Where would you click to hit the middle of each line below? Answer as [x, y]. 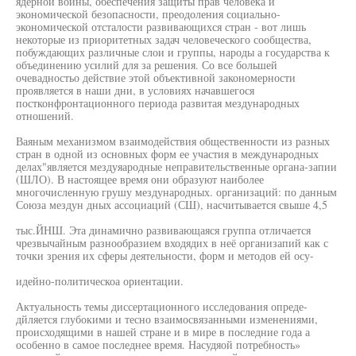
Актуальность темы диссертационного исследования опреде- [162, 306]
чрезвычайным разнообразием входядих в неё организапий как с [172, 243]
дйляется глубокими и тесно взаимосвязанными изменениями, [167, 319]
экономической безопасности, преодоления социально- [148, 14]
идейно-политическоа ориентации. [100, 281]
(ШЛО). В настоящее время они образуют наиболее [140, 179]
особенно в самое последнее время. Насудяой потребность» [158, 344]
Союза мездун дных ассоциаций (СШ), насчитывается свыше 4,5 [172, 205]
